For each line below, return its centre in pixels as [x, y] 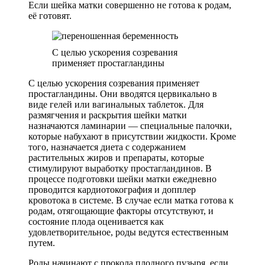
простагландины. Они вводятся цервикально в [123, 93]
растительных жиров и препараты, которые [116, 157]
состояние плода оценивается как [96, 221]
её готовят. [50, 15]
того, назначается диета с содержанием [107, 147]
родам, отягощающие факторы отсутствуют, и [121, 211]
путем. [42, 243]
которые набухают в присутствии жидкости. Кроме [132, 136]
